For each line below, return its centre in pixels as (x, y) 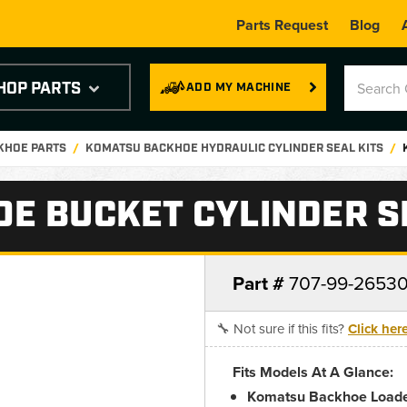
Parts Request (282, 25)
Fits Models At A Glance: (313, 372)
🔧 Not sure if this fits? (282, 328)
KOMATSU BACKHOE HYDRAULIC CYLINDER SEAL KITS (234, 149)
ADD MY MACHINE (239, 87)
